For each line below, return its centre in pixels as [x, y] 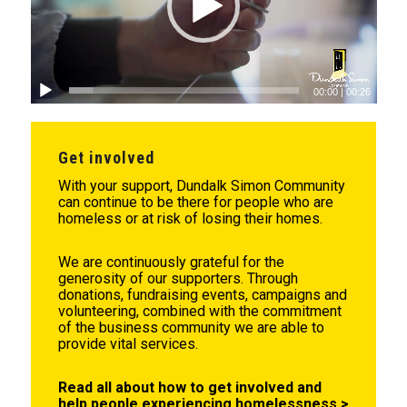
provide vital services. [128, 344]
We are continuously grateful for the [171, 263]
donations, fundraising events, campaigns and [202, 295]
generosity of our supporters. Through [178, 279]
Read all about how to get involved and [189, 388]
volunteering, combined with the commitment [199, 312]
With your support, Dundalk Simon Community [201, 186]
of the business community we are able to [191, 328]
